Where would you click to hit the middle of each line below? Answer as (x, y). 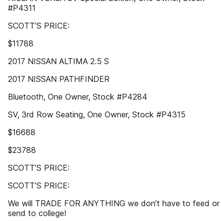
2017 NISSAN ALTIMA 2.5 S (58, 61)
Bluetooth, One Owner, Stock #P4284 (78, 97)
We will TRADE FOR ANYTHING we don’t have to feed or (114, 203)
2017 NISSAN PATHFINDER (59, 79)
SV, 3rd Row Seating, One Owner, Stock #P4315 (97, 114)
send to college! (37, 213)
